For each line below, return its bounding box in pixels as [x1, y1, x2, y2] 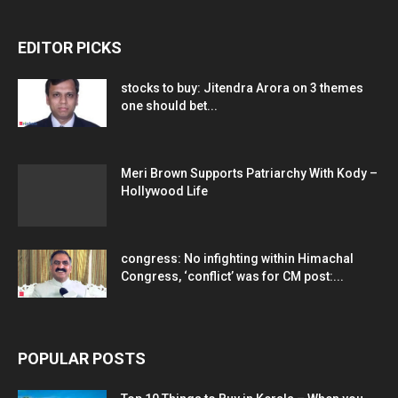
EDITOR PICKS [18, 37, 122, 57]
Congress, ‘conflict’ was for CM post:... [121, 268, 344, 283]
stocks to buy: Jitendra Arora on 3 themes [121, 80, 363, 95]
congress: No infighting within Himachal [121, 251, 354, 266]
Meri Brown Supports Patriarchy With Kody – [121, 165, 378, 180]
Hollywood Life [121, 183, 208, 198]
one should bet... [121, 98, 218, 113]
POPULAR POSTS [18, 348, 146, 368]
